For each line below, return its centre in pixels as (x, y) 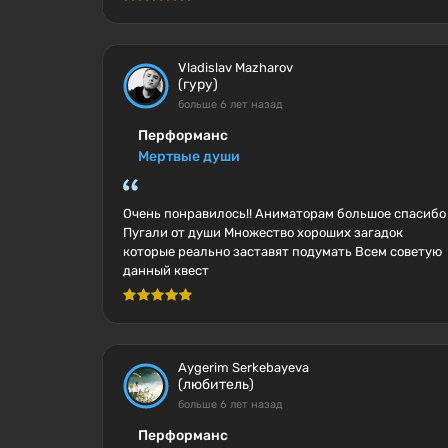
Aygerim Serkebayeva (243, 367)
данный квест (166, 270)
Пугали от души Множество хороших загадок (263, 232)
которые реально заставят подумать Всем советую (282, 251)
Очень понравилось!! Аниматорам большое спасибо (284, 213)
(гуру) (198, 84)
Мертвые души (189, 156)
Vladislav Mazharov (235, 67)
